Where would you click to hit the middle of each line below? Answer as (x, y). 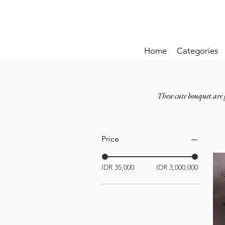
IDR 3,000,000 (177, 167)
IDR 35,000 (118, 167)
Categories (197, 51)
